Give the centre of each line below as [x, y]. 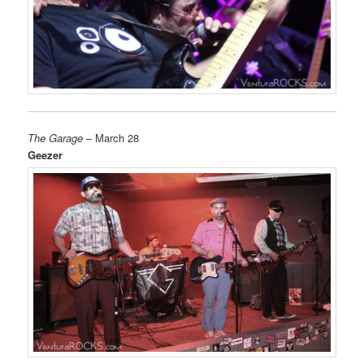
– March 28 [111, 138]
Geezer [45, 155]
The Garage [56, 138]
